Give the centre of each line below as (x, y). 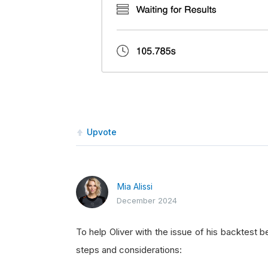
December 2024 (147, 200)
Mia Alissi (135, 186)
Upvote (102, 132)
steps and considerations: (129, 249)
